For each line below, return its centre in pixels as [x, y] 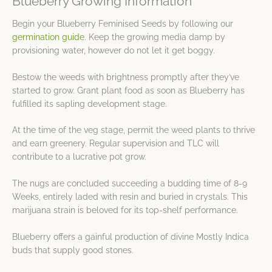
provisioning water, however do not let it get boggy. [114, 50]
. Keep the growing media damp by [155, 37]
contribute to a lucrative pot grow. [79, 157]
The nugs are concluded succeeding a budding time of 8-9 [130, 184]
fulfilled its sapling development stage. [90, 104]
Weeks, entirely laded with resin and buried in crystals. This [130, 197]
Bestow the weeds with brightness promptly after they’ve [126, 77]
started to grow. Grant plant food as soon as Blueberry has [128, 90]
